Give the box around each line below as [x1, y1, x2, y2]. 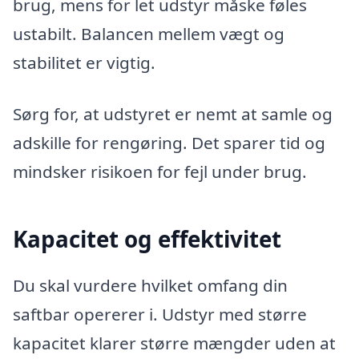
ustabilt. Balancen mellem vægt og [13, 22, 284, 46]
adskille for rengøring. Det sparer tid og [13, 131, 325, 155]
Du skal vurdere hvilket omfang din [13, 273, 288, 296]
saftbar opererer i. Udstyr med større [13, 302, 307, 325]
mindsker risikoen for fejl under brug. [13, 160, 307, 184]
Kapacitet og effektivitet [13, 224, 281, 255]
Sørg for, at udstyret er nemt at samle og [13, 103, 333, 126]
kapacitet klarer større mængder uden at [13, 331, 336, 354]
